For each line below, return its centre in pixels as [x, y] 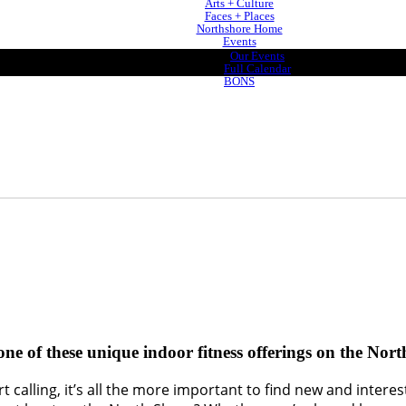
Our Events [257, 56]
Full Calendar [257, 68]
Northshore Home [239, 29]
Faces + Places [239, 16]
